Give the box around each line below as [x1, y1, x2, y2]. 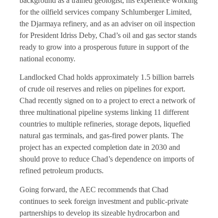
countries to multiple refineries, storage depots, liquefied [19, 120, 190, 128]
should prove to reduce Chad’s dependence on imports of [19, 155, 194, 163]
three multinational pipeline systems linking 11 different [19, 108, 189, 117]
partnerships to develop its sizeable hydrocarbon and [19, 208, 180, 217]
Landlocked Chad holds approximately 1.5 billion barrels [19, 73, 194, 82]
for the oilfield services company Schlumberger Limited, [19, 7, 192, 16]
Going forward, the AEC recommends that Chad [19, 185, 168, 194]
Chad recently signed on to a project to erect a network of [19, 96, 195, 105]
